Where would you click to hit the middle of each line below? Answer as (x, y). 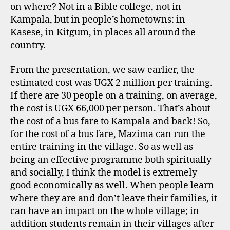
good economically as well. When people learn (112, 185)
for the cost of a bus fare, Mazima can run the (108, 134)
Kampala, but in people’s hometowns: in (98, 20)
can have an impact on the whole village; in (105, 211)
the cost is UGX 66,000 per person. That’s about (110, 108)
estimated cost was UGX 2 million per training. (111, 83)
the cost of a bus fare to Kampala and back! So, (110, 121)
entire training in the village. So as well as (102, 147)
